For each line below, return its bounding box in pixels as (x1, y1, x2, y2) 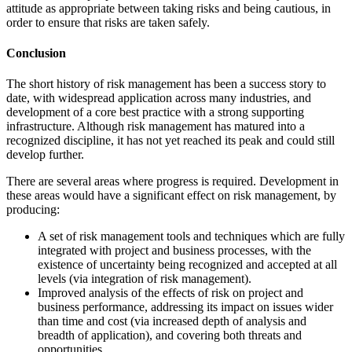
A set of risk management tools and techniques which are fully (38, 229, 345, 244)
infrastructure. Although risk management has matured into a (6, 119, 305, 134)
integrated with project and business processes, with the (38, 244, 311, 258)
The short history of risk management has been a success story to (6, 77, 326, 91)
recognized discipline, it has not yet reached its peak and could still (6, 134, 335, 148)
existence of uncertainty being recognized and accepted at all (38, 258, 337, 272)
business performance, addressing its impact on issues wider (38, 300, 333, 314)
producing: (6, 203, 60, 217)
